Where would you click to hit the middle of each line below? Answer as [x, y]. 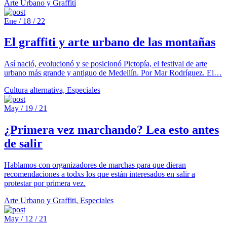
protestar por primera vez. [45, 183]
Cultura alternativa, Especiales [52, 90]
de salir [23, 144]
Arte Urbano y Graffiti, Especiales [59, 201]
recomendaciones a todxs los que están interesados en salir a [100, 174]
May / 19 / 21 [26, 108]
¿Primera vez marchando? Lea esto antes [111, 130]
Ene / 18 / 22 [25, 21]
